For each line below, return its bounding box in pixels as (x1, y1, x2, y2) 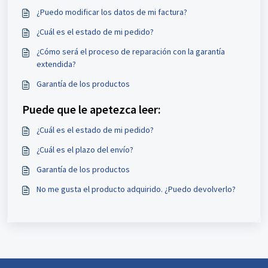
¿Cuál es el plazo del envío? (36, 144, 133, 155)
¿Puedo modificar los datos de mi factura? (36, 7, 187, 17)
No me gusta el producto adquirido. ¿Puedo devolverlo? (36, 184, 236, 194)
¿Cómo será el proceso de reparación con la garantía (36, 46, 225, 57)
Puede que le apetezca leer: (22, 102, 161, 117)
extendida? (36, 59, 76, 69)
